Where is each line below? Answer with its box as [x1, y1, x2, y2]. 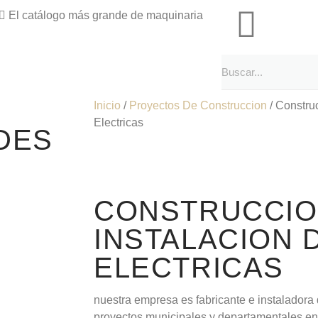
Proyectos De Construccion [129, 99, 267, 111]
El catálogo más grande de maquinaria [8, 9, 203, 21]
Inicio [94, 99, 121, 111]
